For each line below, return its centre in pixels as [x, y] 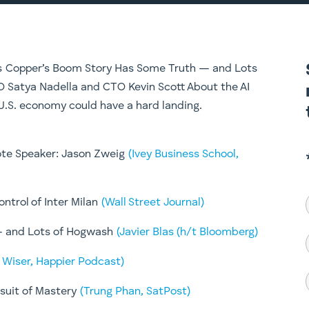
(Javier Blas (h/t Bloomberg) [188, 232]
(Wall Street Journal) [153, 202]
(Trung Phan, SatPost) [136, 291]
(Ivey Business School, [184, 154]
